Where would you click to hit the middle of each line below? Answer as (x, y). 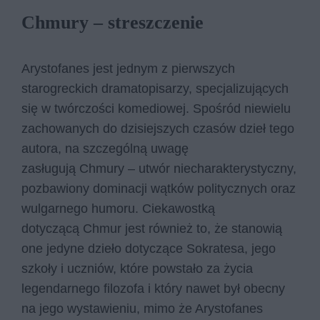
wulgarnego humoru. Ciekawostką (118, 209)
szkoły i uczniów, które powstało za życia (137, 269)
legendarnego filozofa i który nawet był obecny (153, 289)
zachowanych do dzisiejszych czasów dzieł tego (158, 129)
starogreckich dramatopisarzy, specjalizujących (155, 89)
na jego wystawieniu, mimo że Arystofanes (142, 309)
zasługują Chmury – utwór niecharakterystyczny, (159, 169)
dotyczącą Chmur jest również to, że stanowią (152, 229)
